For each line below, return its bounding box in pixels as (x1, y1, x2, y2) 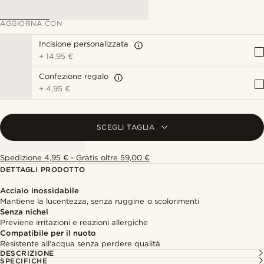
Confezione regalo (39, 72, 109, 81)
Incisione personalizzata (39, 39, 129, 48)
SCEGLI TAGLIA (96, 123, 155, 131)
